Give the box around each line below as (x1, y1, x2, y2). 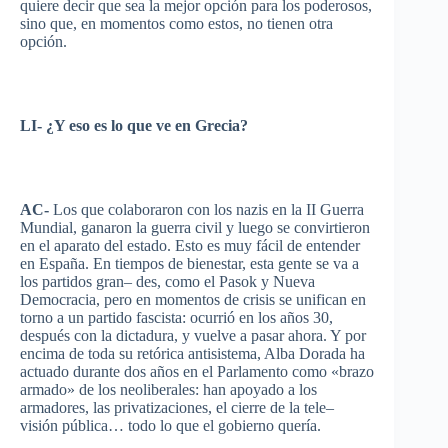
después (20, 327, 70, 344)
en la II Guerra (268, 201, 364, 218)
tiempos (115, 255, 164, 272)
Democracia (20, 291, 96, 308)
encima (20, 345, 65, 362)
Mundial (20, 219, 73, 236)
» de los (67, 381, 120, 398)
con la (70, 327, 116, 344)
